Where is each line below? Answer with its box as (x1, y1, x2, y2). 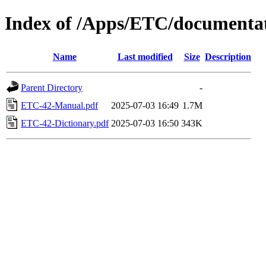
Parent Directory (21, 82, 83, 93)
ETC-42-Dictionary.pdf (21, 118, 109, 128)
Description (205, 51, 251, 62)
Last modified (117, 51, 173, 62)
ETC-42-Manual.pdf (21, 100, 98, 110)
